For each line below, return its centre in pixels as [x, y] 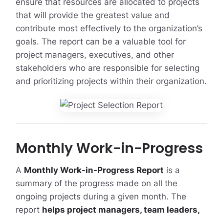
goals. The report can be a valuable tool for [100, 41]
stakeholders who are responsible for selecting [107, 68]
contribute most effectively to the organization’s [109, 28]
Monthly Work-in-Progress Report [94, 170]
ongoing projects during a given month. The [101, 196]
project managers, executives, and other [95, 55]
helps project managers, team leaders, [120, 209]
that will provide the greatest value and [92, 15]
